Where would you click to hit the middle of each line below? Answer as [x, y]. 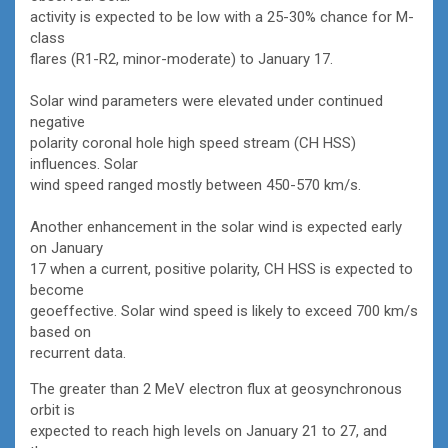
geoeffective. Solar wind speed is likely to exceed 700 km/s [224, 310]
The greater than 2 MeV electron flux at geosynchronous [216, 388]
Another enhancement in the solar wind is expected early [216, 226]
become [57, 289]
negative [57, 121]
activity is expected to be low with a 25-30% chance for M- [222, 16]
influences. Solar [84, 163]
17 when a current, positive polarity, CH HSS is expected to [221, 268]
